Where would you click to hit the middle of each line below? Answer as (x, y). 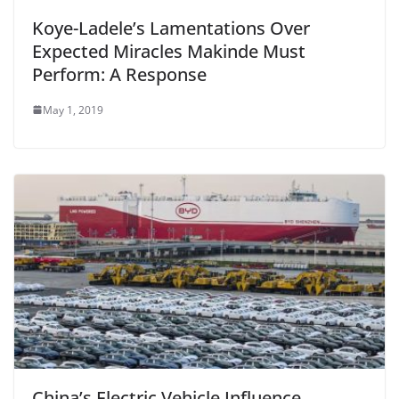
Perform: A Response (119, 74)
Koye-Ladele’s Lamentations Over (171, 28)
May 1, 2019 (73, 110)
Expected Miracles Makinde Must (169, 51)
